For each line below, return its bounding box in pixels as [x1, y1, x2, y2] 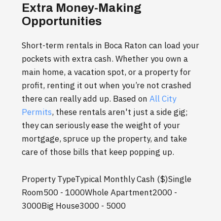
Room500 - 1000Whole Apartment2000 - [22, 187, 177, 198]
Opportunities [22, 15, 102, 28]
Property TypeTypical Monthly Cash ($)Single [22, 174, 191, 185]
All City [149, 93, 176, 105]
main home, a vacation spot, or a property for [22, 67, 191, 78]
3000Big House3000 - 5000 [22, 200, 126, 212]
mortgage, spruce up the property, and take [22, 133, 187, 145]
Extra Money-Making [22, 1, 142, 15]
